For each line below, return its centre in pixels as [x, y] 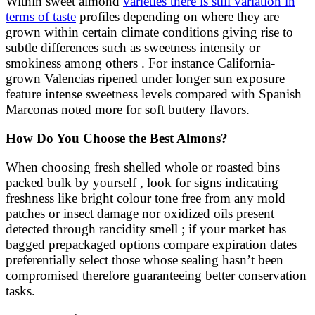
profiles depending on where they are [178, 17]
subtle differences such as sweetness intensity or [133, 48]
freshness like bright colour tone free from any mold [146, 198]
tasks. [20, 291]
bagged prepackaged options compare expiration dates [151, 245]
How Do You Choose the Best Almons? [117, 139]
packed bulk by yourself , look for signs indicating [142, 183]
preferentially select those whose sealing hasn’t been [144, 260]
